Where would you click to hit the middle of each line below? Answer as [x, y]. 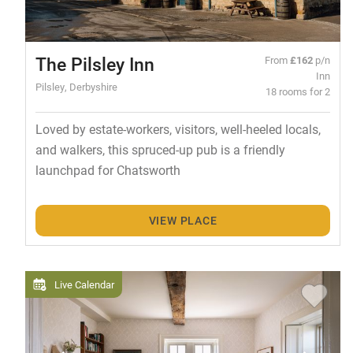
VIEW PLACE [183, 221]
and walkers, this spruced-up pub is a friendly [160, 149]
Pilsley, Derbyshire [76, 86]
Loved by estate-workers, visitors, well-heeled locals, [178, 128]
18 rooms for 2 [298, 91]
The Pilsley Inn [95, 63]
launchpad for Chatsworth [108, 169]
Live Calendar [84, 284]
